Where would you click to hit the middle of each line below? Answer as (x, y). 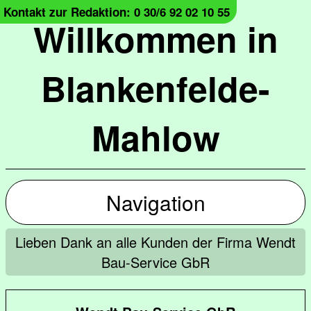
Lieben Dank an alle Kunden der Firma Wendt (155, 242)
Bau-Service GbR (155, 262)
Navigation (155, 202)
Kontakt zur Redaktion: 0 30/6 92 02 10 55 (117, 12)
